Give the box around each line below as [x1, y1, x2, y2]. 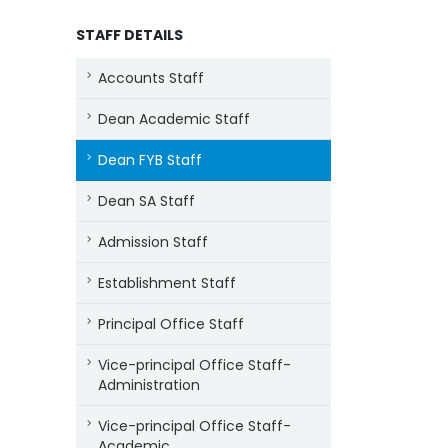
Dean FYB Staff [98, 150, 202, 170]
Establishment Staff [98, 273, 236, 293]
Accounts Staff [98, 68, 204, 88]
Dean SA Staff [98, 191, 195, 211]
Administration [98, 375, 200, 395]
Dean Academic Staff [98, 109, 250, 129]
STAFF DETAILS [76, 25, 183, 45]
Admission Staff [98, 232, 208, 252]
